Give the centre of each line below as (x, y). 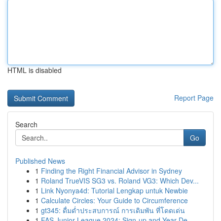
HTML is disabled (35, 70)
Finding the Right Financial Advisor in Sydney (111, 171)
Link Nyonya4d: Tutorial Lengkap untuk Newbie (114, 190)
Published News (40, 161)
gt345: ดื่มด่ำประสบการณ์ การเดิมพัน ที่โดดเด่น (113, 210)
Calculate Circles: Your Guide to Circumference (114, 200)
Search (26, 124)
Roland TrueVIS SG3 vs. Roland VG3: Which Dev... (120, 181)
